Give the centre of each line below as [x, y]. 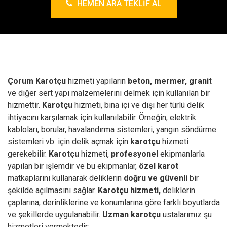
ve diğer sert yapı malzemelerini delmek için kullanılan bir [109, 93]
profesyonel [135, 154]
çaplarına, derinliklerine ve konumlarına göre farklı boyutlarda [114, 202]
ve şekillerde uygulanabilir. [55, 215]
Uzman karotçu [131, 215]
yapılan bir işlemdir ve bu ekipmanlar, [73, 166]
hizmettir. [25, 105]
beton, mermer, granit [170, 81]
